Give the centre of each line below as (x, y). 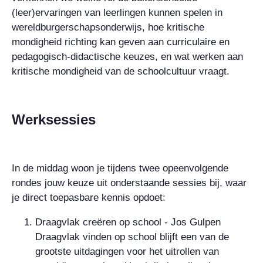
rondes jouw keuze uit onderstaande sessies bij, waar (129, 183)
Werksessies (54, 119)
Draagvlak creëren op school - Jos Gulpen (128, 222)
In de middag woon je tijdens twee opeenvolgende (120, 168)
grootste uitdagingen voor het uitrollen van (127, 251)
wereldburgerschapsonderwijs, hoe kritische (108, 27)
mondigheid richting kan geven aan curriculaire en (121, 42)
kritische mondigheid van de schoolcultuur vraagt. (121, 71)
